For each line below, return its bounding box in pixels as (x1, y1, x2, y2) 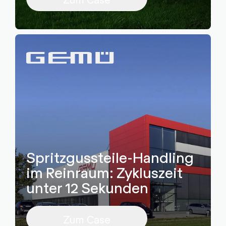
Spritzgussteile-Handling (26, 147, 194, 166)
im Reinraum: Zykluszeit (26, 162, 183, 181)
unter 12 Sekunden (26, 178, 148, 196)
